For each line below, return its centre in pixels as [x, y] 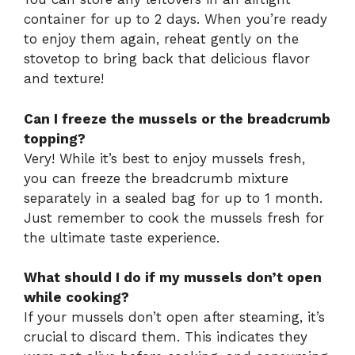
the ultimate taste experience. [122, 237]
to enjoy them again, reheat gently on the [161, 39]
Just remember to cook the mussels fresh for [174, 218]
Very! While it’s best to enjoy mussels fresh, [164, 158]
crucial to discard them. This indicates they [166, 337]
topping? [55, 138]
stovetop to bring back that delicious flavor [167, 59]
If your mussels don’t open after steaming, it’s [174, 317]
